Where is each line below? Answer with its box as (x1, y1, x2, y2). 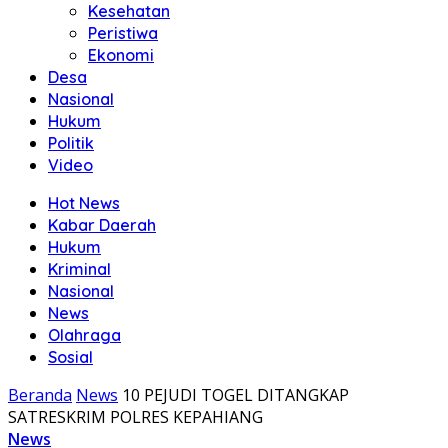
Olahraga (48, 325, 121, 345)
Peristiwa (88, 23, 158, 43)
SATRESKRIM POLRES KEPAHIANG (8, 406, 263, 428)
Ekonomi (88, 45, 154, 65)
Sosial (48, 347, 93, 367)
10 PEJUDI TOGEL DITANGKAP (122, 384, 349, 406)
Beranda (8, 384, 72, 406)
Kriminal (48, 259, 111, 279)
